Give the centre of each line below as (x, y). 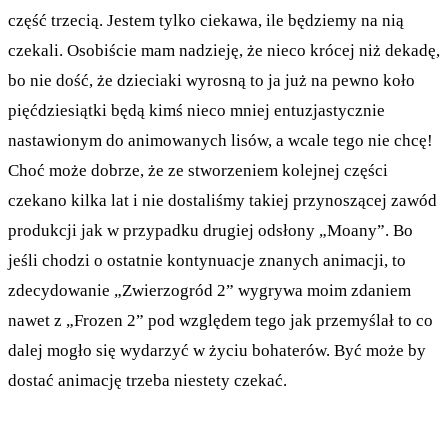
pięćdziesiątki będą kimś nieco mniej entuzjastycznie (196, 110)
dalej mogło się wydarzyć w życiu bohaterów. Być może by (217, 350)
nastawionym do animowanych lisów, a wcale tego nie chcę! (220, 140)
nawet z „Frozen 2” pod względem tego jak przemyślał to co (220, 320)
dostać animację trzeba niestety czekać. (147, 380)
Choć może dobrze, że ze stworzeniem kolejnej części (198, 170)
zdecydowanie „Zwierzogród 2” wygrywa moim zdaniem (209, 290)
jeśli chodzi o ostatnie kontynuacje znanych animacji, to (207, 260)
